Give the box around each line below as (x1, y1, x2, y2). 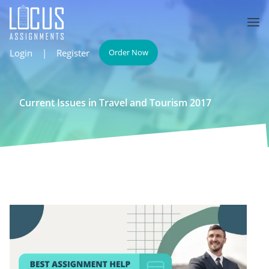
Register (56, 46, 89, 59)
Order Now (109, 47, 148, 58)
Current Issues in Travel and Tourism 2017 (19, 96, 211, 109)
